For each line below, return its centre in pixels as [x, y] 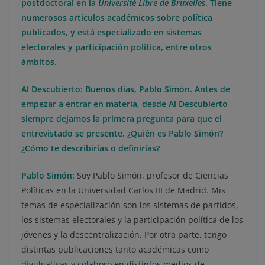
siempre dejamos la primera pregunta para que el [122, 119]
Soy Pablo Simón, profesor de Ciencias [151, 176]
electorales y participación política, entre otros [117, 47]
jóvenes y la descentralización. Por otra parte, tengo [124, 235]
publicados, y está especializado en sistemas [112, 33]
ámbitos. [39, 62]
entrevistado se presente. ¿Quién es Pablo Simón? [122, 134]
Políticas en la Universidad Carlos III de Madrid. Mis [123, 190]
